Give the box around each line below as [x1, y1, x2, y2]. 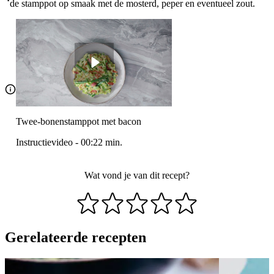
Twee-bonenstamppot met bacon [16, 116, 141, 127]
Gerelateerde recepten [5, 229, 146, 245]
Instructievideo [16, 137, 73, 148]
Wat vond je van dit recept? [84, 170, 190, 181]
